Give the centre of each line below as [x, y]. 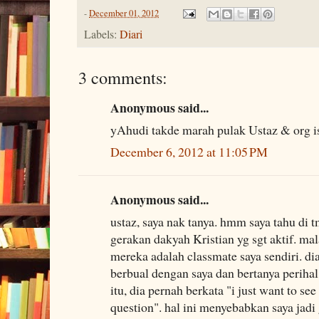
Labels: [102, 34]
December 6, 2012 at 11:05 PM [189, 151]
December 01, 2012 [124, 13]
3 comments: [123, 77]
